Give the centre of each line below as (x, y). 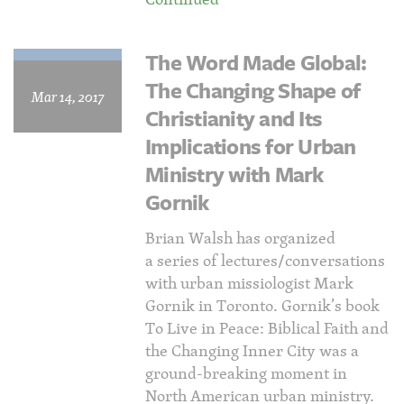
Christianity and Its (234, 118)
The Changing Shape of (253, 90)
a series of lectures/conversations (265, 260)
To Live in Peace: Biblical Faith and (267, 328)
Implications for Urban (251, 146)
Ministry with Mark (234, 174)
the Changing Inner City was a (252, 350)
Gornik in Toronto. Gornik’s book (262, 305)
